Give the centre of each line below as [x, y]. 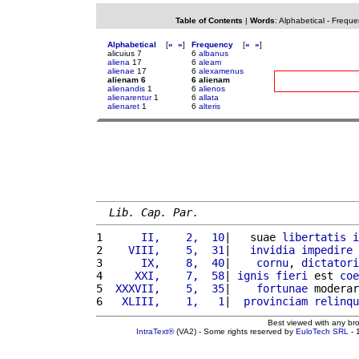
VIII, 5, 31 [167, 250]
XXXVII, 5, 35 [167, 288]
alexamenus [221, 71]
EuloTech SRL [322, 331]
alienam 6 [127, 80]
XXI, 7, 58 [167, 275]
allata [209, 97]
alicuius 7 [125, 53]
